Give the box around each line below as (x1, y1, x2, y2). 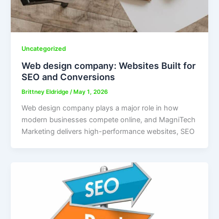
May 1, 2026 (73, 88, 109, 96)
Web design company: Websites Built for (22, 60, 196, 71)
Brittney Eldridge (22, 88, 70, 96)
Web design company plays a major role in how (22, 103, 179, 112)
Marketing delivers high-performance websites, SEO (22, 127, 195, 136)
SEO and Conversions (22, 71, 115, 83)
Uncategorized (22, 45, 66, 53)
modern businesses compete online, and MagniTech (22, 115, 196, 124)
